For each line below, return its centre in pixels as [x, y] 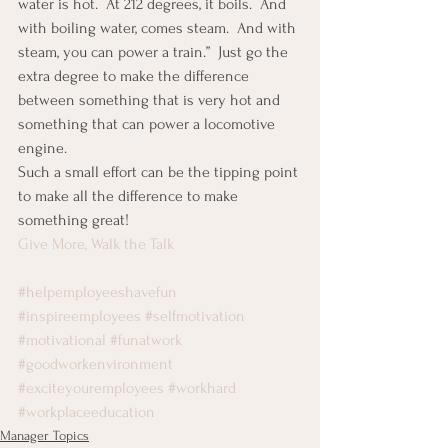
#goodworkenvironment [95, 364]
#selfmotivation [195, 316]
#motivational [62, 340]
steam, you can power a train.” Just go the [155, 52]
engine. [42, 148]
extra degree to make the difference [135, 76]
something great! [73, 220]
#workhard [202, 388]
